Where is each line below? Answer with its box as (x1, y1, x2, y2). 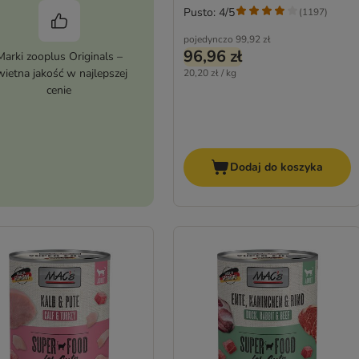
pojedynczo (183, 32, 233, 46)
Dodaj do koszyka (230, 159, 324, 175)
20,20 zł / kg (183, 66, 236, 79)
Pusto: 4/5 (183, 4, 235, 20)
